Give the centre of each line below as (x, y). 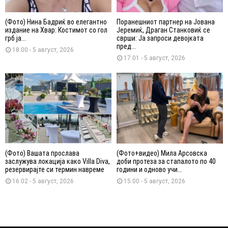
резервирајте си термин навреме (55, 170)
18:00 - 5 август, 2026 (43, 50)
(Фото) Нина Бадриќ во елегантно (56, 22)
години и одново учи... (149, 170)
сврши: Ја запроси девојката (160, 38)
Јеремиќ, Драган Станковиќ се (163, 30)
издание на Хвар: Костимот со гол (56, 30)
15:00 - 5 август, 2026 (154, 181)
